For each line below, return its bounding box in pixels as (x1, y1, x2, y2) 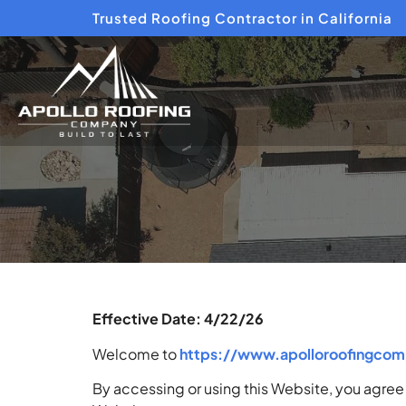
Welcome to (92, 343, 179, 363)
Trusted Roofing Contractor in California (92, 9, 392, 26)
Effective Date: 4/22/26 (92, 309, 264, 329)
